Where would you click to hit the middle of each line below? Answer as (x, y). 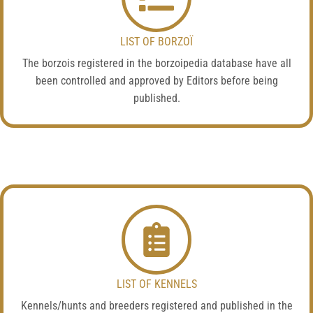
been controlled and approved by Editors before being (156, 81)
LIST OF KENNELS (156, 284)
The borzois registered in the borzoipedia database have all (156, 63)
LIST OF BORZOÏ (156, 42)
